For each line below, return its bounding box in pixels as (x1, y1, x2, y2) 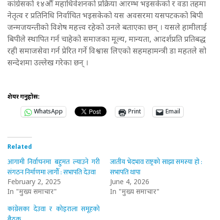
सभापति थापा (110, 166, 140, 178)
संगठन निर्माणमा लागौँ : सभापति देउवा (7, 166, 96, 178)
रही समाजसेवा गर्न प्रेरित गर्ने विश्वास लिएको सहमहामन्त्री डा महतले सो (7, 47, 206, 57)
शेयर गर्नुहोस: (7, 93, 40, 102)
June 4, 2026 (110, 178, 149, 188)
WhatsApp (34, 108, 63, 116)
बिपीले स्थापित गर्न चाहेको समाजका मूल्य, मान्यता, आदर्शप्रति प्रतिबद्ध (7, 35, 206, 46)
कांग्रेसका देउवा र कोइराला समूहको (7, 203, 100, 215)
